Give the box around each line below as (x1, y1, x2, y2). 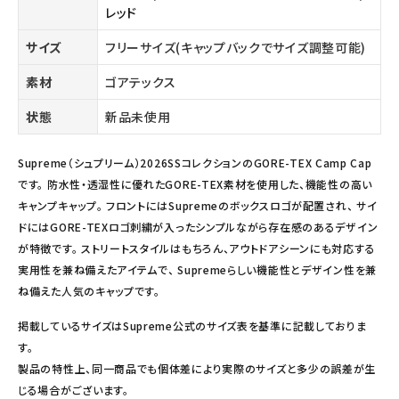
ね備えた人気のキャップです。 (18, 283, 160, 299)
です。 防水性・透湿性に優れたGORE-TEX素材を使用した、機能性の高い (18, 176, 372, 192)
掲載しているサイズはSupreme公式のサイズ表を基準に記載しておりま (18, 318, 367, 334)
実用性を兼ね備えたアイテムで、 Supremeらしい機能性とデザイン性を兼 (18, 262, 377, 278)
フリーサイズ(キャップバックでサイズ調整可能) (105, 38, 367, 57)
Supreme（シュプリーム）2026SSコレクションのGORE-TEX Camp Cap (18, 155, 372, 171)
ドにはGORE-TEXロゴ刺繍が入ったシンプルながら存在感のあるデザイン (18, 219, 379, 235)
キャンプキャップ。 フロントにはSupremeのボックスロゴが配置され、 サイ (18, 198, 378, 214)
